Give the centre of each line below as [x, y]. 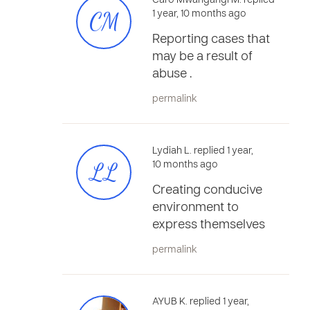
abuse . [172, 74]
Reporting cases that [211, 40]
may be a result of [202, 57]
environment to [195, 208]
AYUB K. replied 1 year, [201, 302]
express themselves [209, 225]
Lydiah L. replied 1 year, [203, 151]
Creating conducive [207, 191]
